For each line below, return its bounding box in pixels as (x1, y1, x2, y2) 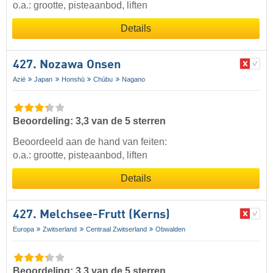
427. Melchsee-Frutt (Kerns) (13, 208, 170, 221)
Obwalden (155, 225, 186, 233)
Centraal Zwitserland (85, 225, 147, 233)
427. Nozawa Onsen (13, 58, 121, 71)
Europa (13, 225, 34, 233)
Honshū (61, 75, 85, 83)
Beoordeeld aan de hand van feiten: (13, 136, 167, 147)
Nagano (121, 75, 145, 83)
